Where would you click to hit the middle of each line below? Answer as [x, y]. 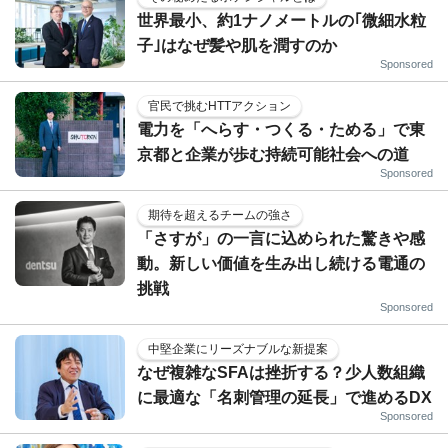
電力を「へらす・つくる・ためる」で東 [281, 129]
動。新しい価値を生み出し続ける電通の [281, 263]
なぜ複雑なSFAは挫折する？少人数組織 [281, 372]
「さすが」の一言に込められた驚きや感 [281, 238]
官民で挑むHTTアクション [219, 105]
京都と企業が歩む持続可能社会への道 [273, 154]
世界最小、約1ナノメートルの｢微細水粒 [281, 20]
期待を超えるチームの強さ [220, 214]
